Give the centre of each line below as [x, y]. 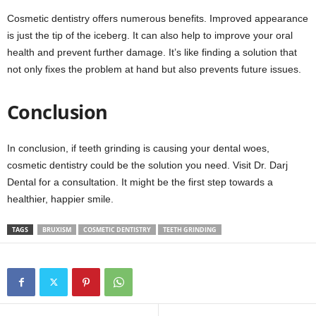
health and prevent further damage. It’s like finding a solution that [152, 53]
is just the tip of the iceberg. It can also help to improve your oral [150, 36]
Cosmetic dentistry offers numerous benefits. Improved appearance [158, 19]
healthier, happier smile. [60, 199]
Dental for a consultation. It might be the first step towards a [140, 182]
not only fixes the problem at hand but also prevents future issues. [154, 69]
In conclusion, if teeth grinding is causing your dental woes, [138, 148]
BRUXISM [57, 230]
